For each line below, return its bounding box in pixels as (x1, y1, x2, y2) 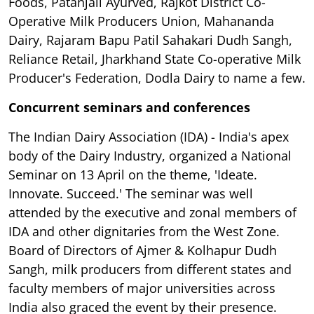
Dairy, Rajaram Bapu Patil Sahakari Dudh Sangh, (8, 32, 292, 49)
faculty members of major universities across (8, 280, 275, 297)
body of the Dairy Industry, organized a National (8, 147, 292, 165)
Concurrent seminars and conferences (8, 99, 250, 116)
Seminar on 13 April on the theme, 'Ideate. (8, 166, 257, 184)
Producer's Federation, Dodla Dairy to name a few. (8, 69, 306, 87)
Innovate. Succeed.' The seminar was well (8, 185, 253, 203)
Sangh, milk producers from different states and (8, 261, 292, 278)
